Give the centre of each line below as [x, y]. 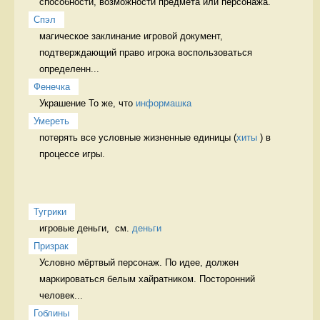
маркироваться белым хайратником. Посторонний [147, 279]
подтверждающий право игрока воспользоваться [146, 52]
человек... [61, 295]
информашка [164, 103]
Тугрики [50, 211]
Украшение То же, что [87, 103]
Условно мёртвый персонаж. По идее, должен [139, 262]
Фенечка [52, 86]
